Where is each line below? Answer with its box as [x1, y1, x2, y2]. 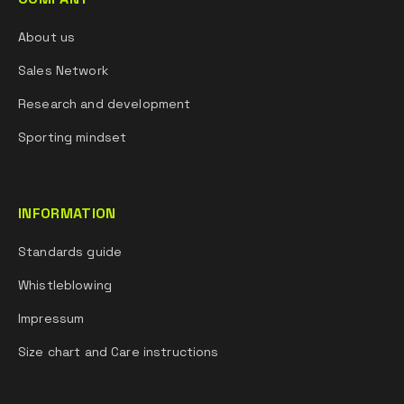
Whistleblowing [18, 277, 112, 293]
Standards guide [18, 243, 123, 260]
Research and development [18, 96, 191, 112]
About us [18, 29, 76, 45]
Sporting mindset [18, 129, 127, 145]
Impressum [18, 310, 85, 326]
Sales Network [18, 62, 108, 78]
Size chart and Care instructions [18, 344, 219, 360]
